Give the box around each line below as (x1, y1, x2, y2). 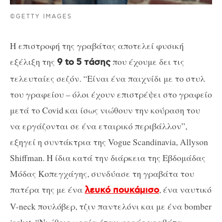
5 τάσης (74, 57, 111, 68)
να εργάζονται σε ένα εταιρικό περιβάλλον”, (10, 120, 187, 132)
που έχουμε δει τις (111, 55, 184, 68)
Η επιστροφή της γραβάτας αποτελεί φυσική (10, 40, 184, 52)
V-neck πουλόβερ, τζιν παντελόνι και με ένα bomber (10, 200, 212, 213)
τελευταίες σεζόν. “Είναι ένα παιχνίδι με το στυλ (10, 72, 205, 85)
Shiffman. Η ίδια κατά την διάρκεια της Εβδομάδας (10, 152, 206, 164)
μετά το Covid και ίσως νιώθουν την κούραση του (10, 104, 200, 116)
